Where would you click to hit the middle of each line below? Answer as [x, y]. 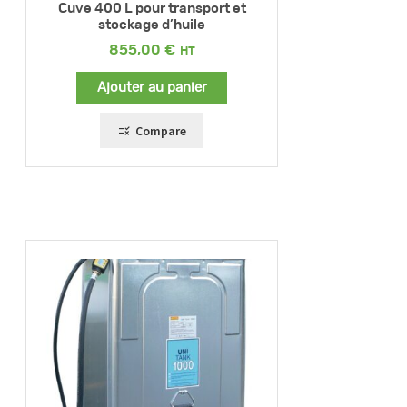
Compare [160, 130]
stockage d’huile [152, 25]
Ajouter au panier [152, 87]
